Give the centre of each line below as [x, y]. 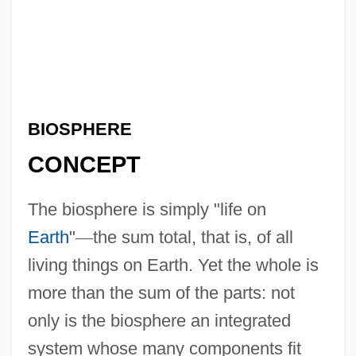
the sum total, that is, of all [193, 238]
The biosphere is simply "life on [147, 210]
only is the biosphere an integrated [159, 321]
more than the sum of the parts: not [161, 293]
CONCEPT [84, 165]
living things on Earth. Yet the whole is [173, 265]
